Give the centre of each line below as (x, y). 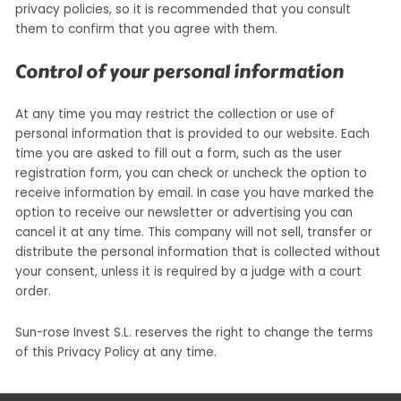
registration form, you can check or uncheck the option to (192, 174)
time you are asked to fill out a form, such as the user (179, 154)
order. (34, 292)
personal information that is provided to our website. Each (193, 134)
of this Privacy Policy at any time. (116, 353)
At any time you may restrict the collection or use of (175, 115)
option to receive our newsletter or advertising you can (184, 213)
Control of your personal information (180, 72)
